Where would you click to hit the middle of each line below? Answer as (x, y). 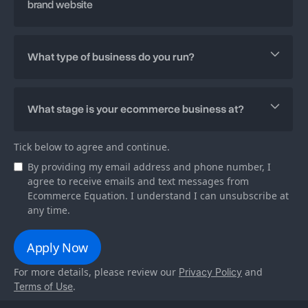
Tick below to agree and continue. (92, 146)
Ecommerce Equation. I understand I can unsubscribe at (158, 195)
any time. (49, 210)
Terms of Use (43, 287)
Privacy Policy (210, 272)
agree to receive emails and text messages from (138, 181)
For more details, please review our (96, 272)
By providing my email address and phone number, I (149, 166)
